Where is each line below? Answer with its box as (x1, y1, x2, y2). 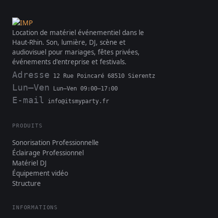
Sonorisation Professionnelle (12, 138, 99, 147)
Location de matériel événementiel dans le (12, 28, 144, 37)
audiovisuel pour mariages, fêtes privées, (12, 48, 140, 56)
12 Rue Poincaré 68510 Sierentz (50, 73, 155, 79)
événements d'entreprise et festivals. (12, 57, 127, 66)
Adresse (12, 70, 50, 80)
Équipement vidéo (12, 169, 68, 178)
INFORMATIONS (12, 204, 58, 210)
